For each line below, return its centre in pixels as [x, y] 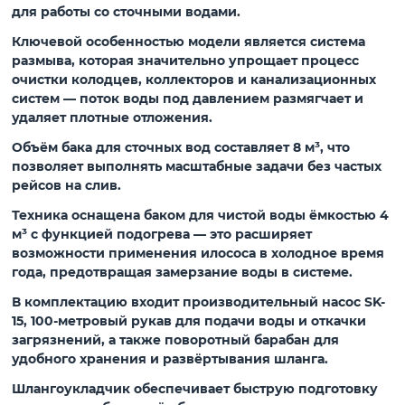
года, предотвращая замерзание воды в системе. [182, 273]
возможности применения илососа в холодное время [198, 254]
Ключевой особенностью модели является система [188, 42]
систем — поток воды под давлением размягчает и [187, 99]
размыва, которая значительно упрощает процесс [185, 61]
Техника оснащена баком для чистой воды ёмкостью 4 [200, 216]
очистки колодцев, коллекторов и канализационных [193, 80]
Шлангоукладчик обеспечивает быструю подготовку [194, 389]
